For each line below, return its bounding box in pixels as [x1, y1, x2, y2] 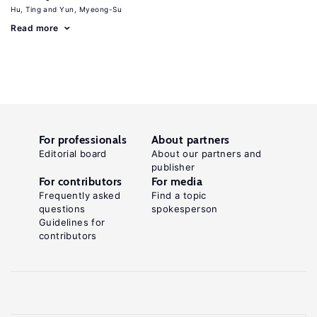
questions [39, 203, 86, 214]
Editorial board [39, 148, 107, 159]
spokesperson [151, 203, 218, 214]
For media [151, 175, 203, 188]
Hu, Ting [11, 5, 41, 13]
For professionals [39, 133, 127, 146]
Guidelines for [39, 217, 105, 228]
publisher [151, 161, 195, 173]
